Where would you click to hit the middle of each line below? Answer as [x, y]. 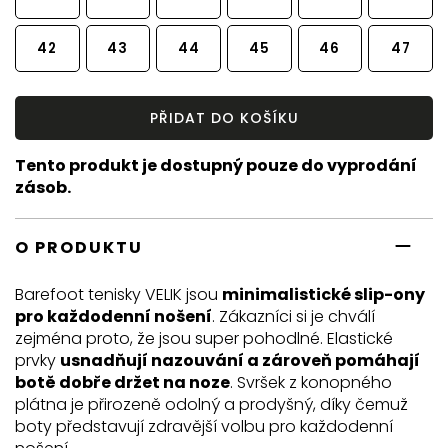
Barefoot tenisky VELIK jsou [118, 294]
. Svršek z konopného [311, 382]
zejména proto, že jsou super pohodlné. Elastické [204, 338]
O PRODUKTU [79, 247]
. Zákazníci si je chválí [293, 316]
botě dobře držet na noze [122, 382]
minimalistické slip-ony [323, 294]
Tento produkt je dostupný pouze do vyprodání [216, 165]
